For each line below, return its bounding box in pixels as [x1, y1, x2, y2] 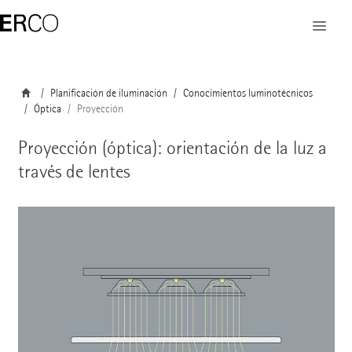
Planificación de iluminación [49, 86, 167, 100]
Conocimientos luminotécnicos [182, 86, 313, 100]
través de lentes [17, 159, 130, 182]
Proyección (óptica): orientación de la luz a [17, 136, 327, 159]
